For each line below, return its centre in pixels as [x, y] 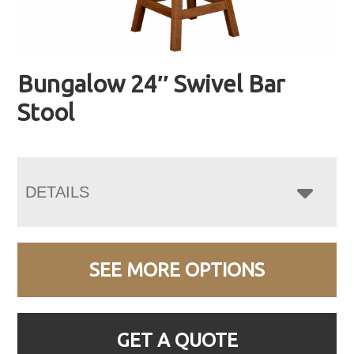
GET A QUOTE [177, 340]
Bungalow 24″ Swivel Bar [151, 83]
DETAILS [58, 192]
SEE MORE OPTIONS [177, 269]
